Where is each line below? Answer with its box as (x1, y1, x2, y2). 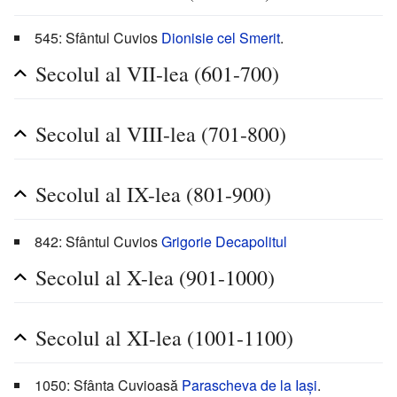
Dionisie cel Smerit (161, 27, 280, 49)
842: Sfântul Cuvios (35, 231, 161, 253)
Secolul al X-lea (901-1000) (35, 263, 275, 292)
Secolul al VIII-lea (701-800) (35, 120, 286, 149)
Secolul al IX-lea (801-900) (35, 180, 271, 209)
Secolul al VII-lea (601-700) (35, 59, 279, 89)
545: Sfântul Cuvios (35, 27, 161, 49)
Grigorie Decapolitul (161, 231, 287, 253)
